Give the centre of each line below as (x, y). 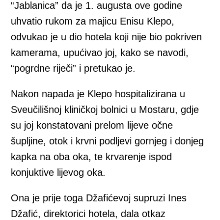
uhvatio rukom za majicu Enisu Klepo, (93, 21)
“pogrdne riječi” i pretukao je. (73, 69)
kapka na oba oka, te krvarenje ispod (92, 157)
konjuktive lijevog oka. (58, 173)
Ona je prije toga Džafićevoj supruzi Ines (99, 198)
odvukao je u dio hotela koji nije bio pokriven (107, 37)
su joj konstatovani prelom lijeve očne (92, 125)
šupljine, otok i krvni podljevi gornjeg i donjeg (108, 141)
